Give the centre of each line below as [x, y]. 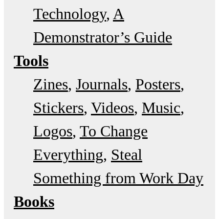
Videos [112, 107]
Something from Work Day [118, 178]
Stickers [58, 107]
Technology [70, 13]
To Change [114, 131]
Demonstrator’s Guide [103, 37]
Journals [102, 84]
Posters [158, 84]
